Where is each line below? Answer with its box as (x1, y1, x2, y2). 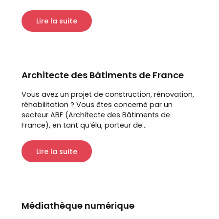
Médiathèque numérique (22, 199, 134, 212)
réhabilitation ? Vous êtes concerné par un (22, 100, 173, 110)
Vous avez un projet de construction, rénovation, (22, 89, 194, 100)
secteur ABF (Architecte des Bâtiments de (22, 110, 170, 120)
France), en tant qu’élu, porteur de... (22, 120, 147, 131)
